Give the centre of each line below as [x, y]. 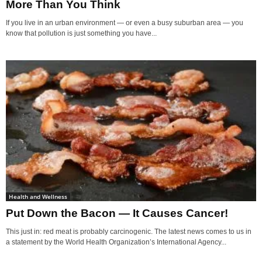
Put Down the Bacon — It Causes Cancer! [117, 213]
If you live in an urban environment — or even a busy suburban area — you [125, 23]
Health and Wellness [38, 196]
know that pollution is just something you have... [81, 34]
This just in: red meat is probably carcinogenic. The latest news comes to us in [129, 232]
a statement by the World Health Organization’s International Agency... [116, 242]
